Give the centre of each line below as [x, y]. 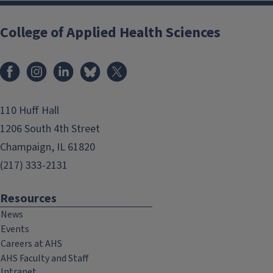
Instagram [76, 66]
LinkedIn [98, 66]
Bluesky [124, 66]
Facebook [48, 66]
